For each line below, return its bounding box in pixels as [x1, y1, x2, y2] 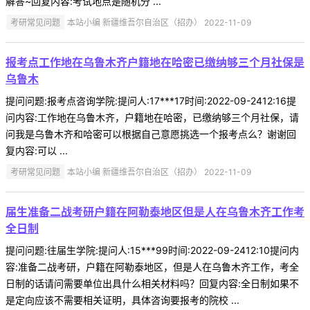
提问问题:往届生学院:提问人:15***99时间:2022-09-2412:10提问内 [6, 244, 299, 256]
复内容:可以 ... [6, 144, 68, 156]
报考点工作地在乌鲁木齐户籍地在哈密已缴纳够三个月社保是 [6, 55, 304, 69]
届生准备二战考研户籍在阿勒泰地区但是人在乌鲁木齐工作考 [6, 204, 304, 219]
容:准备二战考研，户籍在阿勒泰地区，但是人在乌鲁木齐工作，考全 [6, 260, 299, 273]
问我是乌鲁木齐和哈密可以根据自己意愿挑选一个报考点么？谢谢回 [6, 127, 296, 140]
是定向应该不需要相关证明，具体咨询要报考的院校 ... [6, 293, 239, 306]
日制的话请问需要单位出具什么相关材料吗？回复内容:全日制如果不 [6, 277, 299, 289]
